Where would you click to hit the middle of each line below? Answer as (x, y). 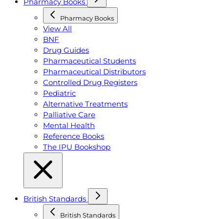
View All (57, 28)
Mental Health (69, 125)
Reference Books (74, 136)
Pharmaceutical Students (89, 61)
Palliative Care (69, 114)
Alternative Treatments (85, 104)
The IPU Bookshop (77, 147)
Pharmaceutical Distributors (94, 71)
